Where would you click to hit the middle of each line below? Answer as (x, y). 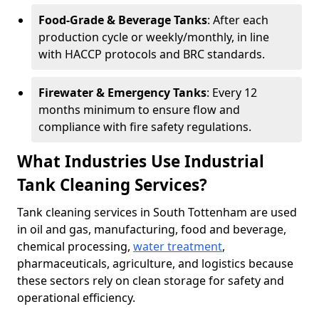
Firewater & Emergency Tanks (122, 93)
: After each (238, 20)
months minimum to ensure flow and (139, 110)
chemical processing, (75, 246)
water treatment (178, 246)
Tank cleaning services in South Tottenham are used (157, 212)
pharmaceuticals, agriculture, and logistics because (155, 263)
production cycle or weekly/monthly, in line (154, 37)
